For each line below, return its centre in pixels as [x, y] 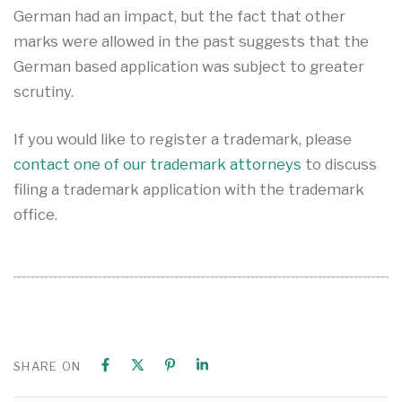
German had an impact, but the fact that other [179, 17]
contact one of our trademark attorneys [157, 164]
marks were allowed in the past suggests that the [191, 42]
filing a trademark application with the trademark [189, 189]
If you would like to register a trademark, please [183, 139]
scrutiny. [44, 92]
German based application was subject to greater [189, 67]
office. [35, 214]
